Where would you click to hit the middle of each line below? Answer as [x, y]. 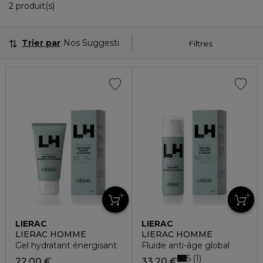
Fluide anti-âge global [185, 245]
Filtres [201, 43]
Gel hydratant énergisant [66, 245]
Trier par [41, 43]
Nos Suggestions [98, 43]
